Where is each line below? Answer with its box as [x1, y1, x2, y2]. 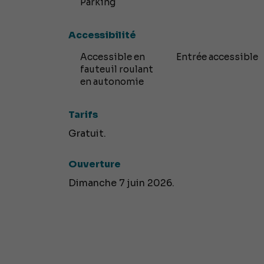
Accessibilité [68, 29, 136, 42]
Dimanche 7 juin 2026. [68, 177, 174, 190]
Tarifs [68, 108, 98, 121]
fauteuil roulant [80, 64, 153, 75]
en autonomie [80, 76, 144, 88]
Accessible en [80, 51, 145, 63]
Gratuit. [68, 127, 106, 140]
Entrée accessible [176, 51, 259, 63]
